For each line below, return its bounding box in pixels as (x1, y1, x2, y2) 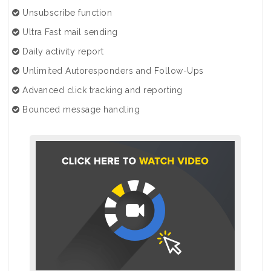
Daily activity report (19, 47, 104, 56)
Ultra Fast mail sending (19, 27, 118, 37)
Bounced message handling (19, 105, 140, 114)
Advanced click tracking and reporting (19, 85, 183, 95)
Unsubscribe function (19, 8, 112, 18)
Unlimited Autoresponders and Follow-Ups (19, 66, 204, 76)
